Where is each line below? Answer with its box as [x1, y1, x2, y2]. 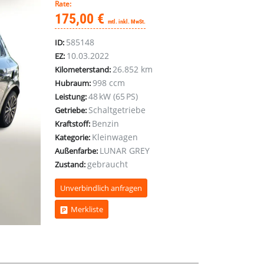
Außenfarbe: [55, 146, 98, 156]
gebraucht [87, 159, 128, 170]
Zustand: [55, 159, 86, 170]
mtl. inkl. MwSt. [108, 18, 146, 25]
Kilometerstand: [55, 64, 111, 75]
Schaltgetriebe [88, 104, 146, 115]
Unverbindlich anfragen [60, 183, 143, 193]
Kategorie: [55, 132, 91, 143]
